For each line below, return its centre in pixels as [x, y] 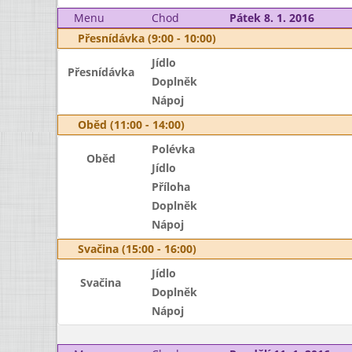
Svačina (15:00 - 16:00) [137, 249]
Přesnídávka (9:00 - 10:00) [147, 38]
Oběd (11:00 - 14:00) [131, 125]
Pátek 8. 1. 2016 [271, 18]
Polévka [173, 149]
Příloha [170, 187]
